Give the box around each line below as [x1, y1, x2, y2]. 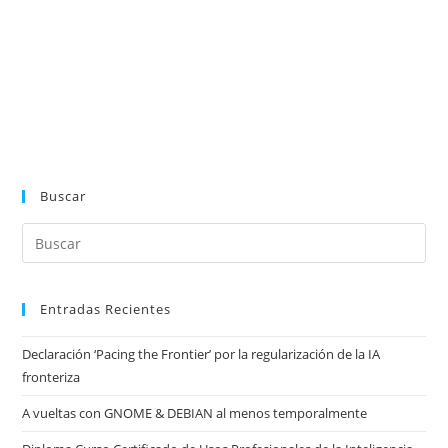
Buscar [40, 187, 87, 205]
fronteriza [22, 368, 81, 386]
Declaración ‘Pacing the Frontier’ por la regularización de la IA [22, 345, 381, 363]
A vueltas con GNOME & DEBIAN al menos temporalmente [22, 404, 368, 422]
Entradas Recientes [40, 300, 172, 318]
